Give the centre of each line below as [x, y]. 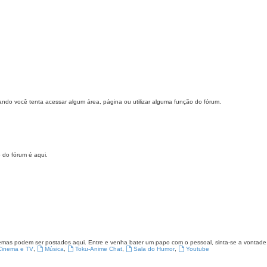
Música [55, 249]
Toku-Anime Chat [98, 249]
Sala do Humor [154, 249]
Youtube [197, 249]
